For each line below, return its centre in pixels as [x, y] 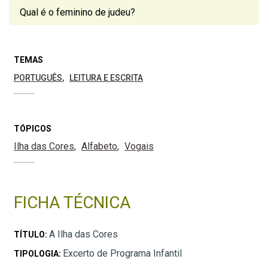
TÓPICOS [33, 129]
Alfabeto [99, 147]
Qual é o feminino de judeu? [77, 13]
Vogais [139, 147]
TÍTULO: [31, 235]
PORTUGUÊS [38, 78]
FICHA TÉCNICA [72, 203]
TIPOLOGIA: [38, 254]
